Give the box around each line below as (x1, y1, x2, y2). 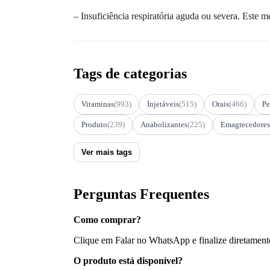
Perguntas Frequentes (74, 186, 209, 202)
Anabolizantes (140, 119, 187, 129)
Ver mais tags (81, 147, 132, 157)
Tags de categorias (74, 65, 187, 81)
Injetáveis (147, 99, 179, 108)
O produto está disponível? (74, 255, 183, 266)
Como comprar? (74, 214, 141, 225)
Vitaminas (81, 99, 114, 108)
